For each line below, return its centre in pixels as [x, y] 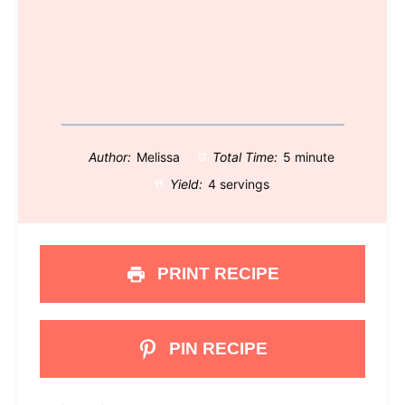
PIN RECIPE [217, 348]
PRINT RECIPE [217, 273]
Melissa [158, 157]
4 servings [238, 184]
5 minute [309, 157]
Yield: [185, 184]
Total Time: [244, 157]
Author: [109, 157]
